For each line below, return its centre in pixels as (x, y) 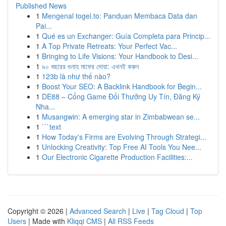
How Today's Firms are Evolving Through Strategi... (124, 137)
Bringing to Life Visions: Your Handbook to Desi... (120, 56)
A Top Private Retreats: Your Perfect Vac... (109, 46)
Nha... (45, 106)
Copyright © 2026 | (39, 211)
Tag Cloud (168, 211)
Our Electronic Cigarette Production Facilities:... (117, 157)
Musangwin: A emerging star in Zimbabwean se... (121, 117)
